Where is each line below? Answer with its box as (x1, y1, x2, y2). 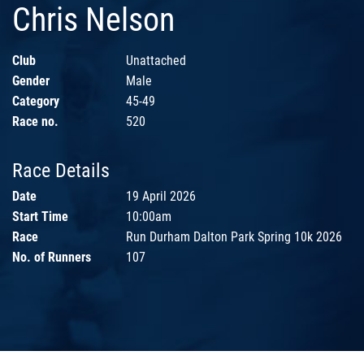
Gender (12, 73, 50, 89)
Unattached (126, 53, 186, 69)
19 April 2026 (126, 188, 196, 205)
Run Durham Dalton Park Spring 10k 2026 (126, 229, 342, 245)
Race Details (12, 159, 110, 183)
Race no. (12, 114, 58, 130)
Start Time (12, 209, 68, 225)
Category (12, 93, 59, 110)
